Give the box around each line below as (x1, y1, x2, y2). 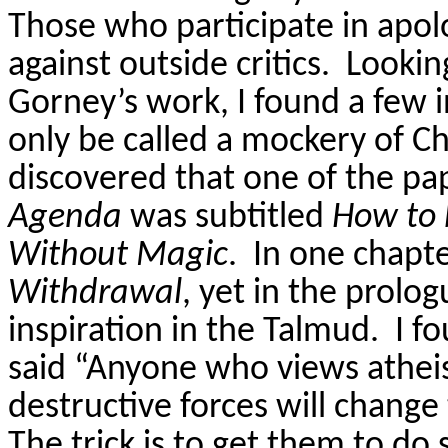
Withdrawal (8, 275, 182, 312)
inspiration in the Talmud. (8, 313, 379, 350)
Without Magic (8, 237, 228, 274)
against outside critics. (8, 47, 330, 84)
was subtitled (122, 199, 332, 236)
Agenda (8, 199, 122, 236)
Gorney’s (8, 85, 138, 122)
